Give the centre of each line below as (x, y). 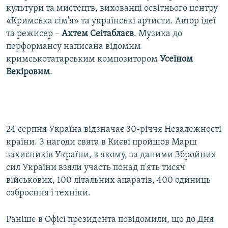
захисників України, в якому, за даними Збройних (111, 155)
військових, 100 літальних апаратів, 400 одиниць (108, 181)
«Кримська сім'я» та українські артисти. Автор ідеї (111, 21)
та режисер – (33, 34)
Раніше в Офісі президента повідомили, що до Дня (110, 220)
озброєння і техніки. (48, 193)
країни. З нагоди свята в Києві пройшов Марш (102, 142)
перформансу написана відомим (74, 47)
